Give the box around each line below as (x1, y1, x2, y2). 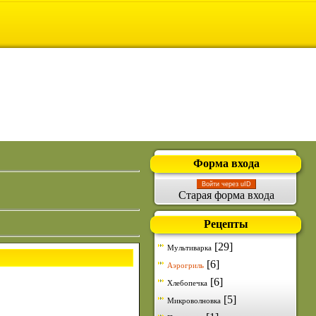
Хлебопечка (167, 279, 207, 287)
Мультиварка (167, 243, 212, 252)
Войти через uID (201, 181, 251, 188)
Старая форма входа (178, 189, 274, 201)
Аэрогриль (167, 261, 204, 269)
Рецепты (204, 218, 248, 230)
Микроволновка (167, 296, 221, 305)
